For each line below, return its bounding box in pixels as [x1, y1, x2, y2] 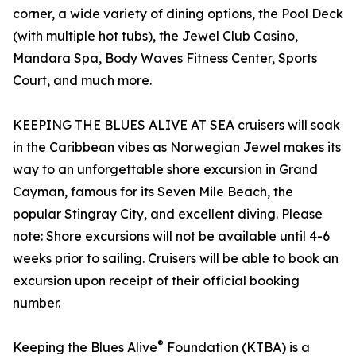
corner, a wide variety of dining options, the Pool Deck [13, 6, 343, 22]
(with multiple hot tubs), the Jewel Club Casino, [13, 28, 298, 44]
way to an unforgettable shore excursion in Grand [13, 161, 318, 178]
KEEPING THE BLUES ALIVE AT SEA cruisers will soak [13, 117, 340, 133]
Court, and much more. [13, 72, 152, 89]
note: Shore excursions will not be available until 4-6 [13, 228, 330, 245]
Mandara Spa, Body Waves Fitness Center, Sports [13, 50, 317, 67]
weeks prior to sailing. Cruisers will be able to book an [13, 250, 339, 267]
